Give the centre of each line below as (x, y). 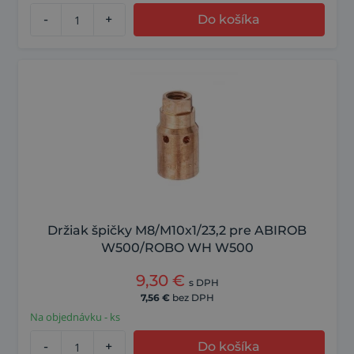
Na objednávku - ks (75, 317)
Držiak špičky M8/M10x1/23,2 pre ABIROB (177, 231)
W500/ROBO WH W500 (177, 248)
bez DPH (193, 298)
